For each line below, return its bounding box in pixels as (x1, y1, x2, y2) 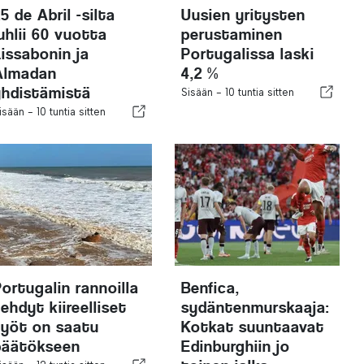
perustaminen (180, 24, 283, 44)
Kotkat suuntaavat (180, 317, 324, 336)
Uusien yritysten (180, 5, 305, 24)
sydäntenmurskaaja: (180, 297, 329, 317)
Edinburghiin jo (180, 336, 290, 356)
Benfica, (180, 278, 240, 297)
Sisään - (180, 85, 225, 98)
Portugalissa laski (180, 44, 314, 63)
